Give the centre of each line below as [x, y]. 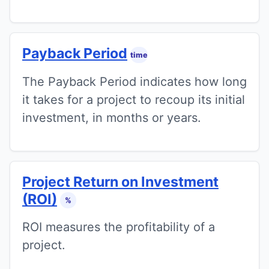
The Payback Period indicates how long [134, 81]
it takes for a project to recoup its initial [134, 99]
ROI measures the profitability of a [119, 227]
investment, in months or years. [112, 117]
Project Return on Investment [120, 182]
